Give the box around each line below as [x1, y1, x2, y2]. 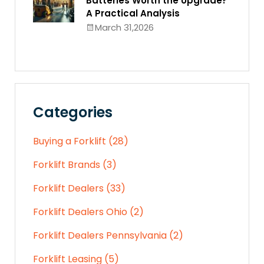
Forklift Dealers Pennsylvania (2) [33, 229, 183, 242]
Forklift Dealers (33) [33, 181, 126, 195]
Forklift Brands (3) [33, 158, 117, 171]
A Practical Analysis [86, 7, 180, 19]
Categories [33, 103, 113, 122]
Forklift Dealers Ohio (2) [33, 205, 144, 219]
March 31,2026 [95, 21, 154, 34]
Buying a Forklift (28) [33, 134, 128, 148]
